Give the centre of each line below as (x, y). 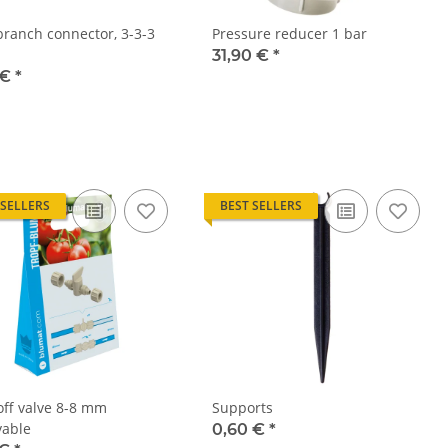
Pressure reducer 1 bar (289, 33)
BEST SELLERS (261, 205)
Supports (242, 407)
